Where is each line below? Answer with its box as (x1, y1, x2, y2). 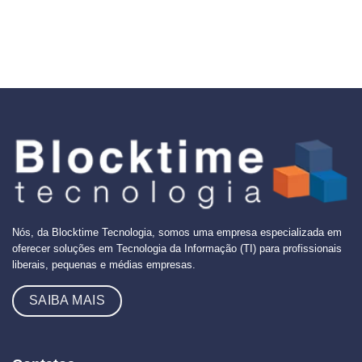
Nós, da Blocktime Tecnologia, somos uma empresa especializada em (12, 225, 342, 238)
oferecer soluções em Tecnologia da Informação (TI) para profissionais (12, 242, 342, 255)
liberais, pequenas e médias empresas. (12, 258, 196, 271)
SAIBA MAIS (28, 293, 106, 307)
